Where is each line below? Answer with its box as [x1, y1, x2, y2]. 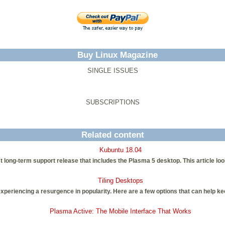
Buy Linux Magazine [77, 50, 158, 60]
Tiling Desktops [98, 177, 143, 185]
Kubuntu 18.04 [99, 146, 142, 154]
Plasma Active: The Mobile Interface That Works [50, 207, 191, 215]
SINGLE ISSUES [87, 67, 138, 75]
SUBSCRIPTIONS [85, 98, 140, 106]
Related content [81, 130, 144, 140]
